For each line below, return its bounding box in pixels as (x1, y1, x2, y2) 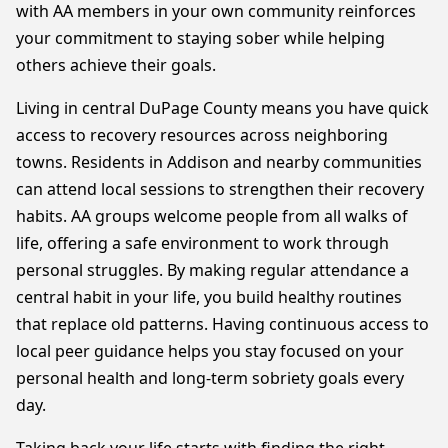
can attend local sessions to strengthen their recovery (16, 178, 424, 200)
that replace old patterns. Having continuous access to (16, 313, 429, 335)
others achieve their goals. (16, 54, 216, 76)
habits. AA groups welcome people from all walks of (16, 205, 408, 227)
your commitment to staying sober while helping (16, 27, 385, 49)
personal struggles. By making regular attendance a (16, 259, 409, 281)
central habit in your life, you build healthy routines (16, 286, 402, 308)
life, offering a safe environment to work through (16, 232, 389, 254)
